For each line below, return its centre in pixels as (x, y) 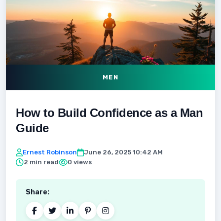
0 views (80, 162)
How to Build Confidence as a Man (109, 113)
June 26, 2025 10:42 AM (123, 152)
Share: (37, 192)
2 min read (41, 162)
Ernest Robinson (50, 152)
